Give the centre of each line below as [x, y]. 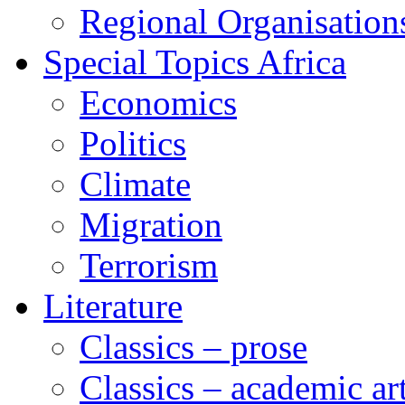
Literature [113, 306]
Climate [135, 184]
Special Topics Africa [195, 62]
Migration [151, 225]
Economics [158, 103]
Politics [133, 143]
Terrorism [149, 265]
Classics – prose [193, 347]
